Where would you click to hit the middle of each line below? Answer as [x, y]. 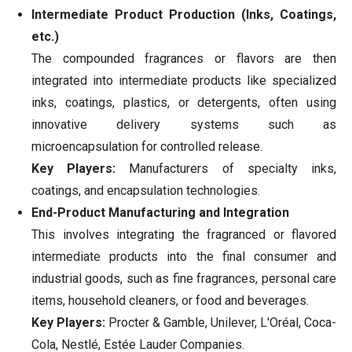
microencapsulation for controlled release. [147, 147]
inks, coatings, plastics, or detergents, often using [184, 103]
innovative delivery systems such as [184, 125]
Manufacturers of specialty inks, [226, 169]
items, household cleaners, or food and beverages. [170, 301]
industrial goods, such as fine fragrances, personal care [184, 279]
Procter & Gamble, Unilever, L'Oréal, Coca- [221, 323]
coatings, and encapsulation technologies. [146, 191]
